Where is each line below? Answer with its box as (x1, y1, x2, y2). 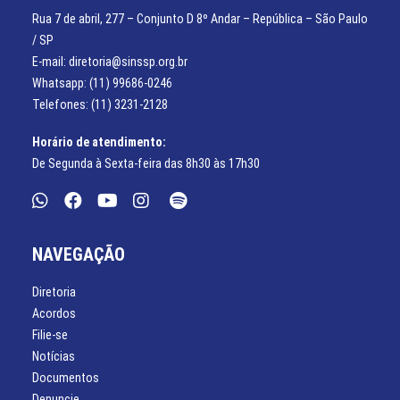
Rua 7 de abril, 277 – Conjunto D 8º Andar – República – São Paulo (32, 12, 368, 26)
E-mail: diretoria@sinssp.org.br (32, 54, 187, 69)
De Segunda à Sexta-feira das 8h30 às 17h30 (32, 156, 260, 171)
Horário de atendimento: (32, 135, 166, 149)
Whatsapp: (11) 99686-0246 (32, 76, 172, 90)
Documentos (32, 371, 99, 385)
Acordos (32, 306, 76, 321)
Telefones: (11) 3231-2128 (32, 97, 168, 112)
